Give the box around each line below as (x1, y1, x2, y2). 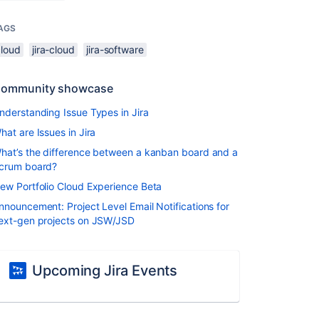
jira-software (85, 43, 144, 56)
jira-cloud (31, 43, 75, 56)
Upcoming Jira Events (32, 262, 178, 279)
